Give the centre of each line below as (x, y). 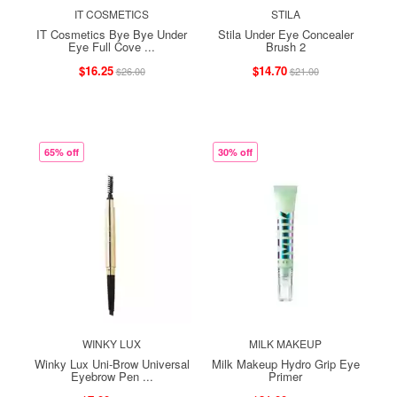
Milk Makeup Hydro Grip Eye (285, 363)
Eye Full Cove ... (112, 46)
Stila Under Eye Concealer (285, 34)
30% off (235, 152)
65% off (62, 152)
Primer (285, 376)
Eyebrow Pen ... (112, 376)
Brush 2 (285, 46)
